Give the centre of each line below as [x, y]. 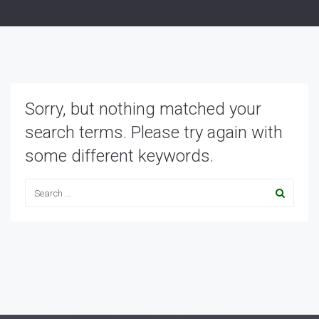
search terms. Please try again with [154, 132]
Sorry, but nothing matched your [143, 109]
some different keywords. [119, 156]
